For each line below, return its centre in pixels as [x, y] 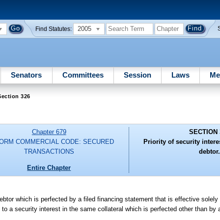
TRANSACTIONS [49, 152]
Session [137, 75]
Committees [83, 75]
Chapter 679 [49, 132]
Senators [27, 75]
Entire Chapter [49, 167]
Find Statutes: [54, 29]
